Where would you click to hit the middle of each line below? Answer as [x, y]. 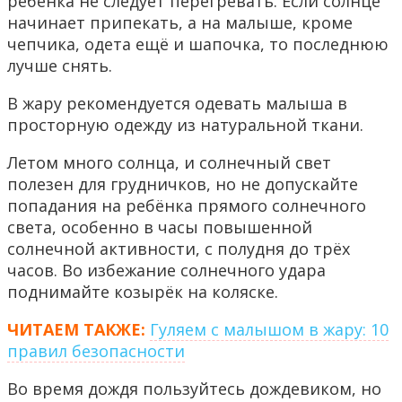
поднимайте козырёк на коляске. [143, 291]
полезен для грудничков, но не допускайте [183, 184]
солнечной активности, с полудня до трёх [179, 248]
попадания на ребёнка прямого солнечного [187, 205]
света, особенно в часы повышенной [160, 227]
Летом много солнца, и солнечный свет [169, 162]
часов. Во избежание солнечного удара [166, 270]
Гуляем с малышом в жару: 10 [269, 329]
